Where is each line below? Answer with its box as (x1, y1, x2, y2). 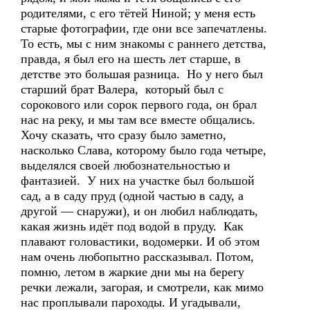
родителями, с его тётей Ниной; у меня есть (21, 6, 255, 20)
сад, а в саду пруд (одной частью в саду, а (21, 189, 244, 203)
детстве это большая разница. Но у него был (21, 67, 263, 81)
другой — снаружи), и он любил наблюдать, (21, 204, 258, 218)
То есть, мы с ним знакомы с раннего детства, (21, 37, 266, 51)
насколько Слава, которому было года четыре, (21, 143, 266, 157)
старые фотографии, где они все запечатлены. (21, 21, 267, 35)
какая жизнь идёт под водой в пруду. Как (21, 219, 244, 233)
